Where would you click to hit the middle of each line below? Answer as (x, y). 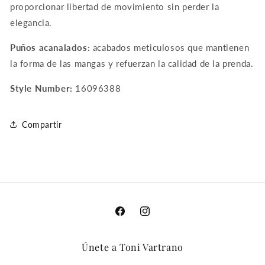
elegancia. (31, 22)
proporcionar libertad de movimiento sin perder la (115, 7)
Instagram (158, 218)
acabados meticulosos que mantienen (170, 47)
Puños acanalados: (50, 47)
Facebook (132, 218)
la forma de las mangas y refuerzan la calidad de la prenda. (132, 63)
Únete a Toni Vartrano (132, 247)
